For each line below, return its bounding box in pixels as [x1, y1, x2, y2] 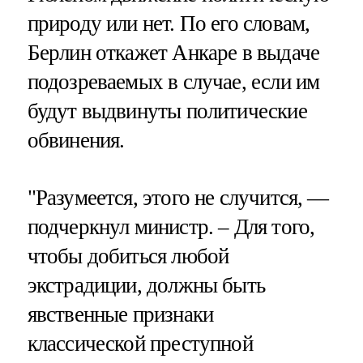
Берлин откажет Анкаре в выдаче [27, 41, 320, 66]
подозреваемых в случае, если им [27, 70, 320, 95]
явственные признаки [27, 302, 214, 327]
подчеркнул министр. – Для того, [27, 215, 315, 240]
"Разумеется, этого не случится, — [27, 186, 329, 211]
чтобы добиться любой [27, 244, 229, 269]
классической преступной [27, 331, 253, 357]
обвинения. [27, 128, 125, 153]
